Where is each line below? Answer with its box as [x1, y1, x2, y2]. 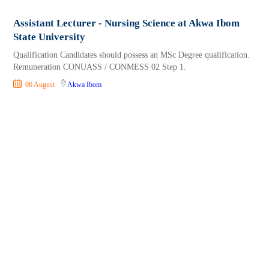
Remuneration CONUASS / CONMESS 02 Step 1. [13, 62, 187, 72]
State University [13, 31, 86, 43]
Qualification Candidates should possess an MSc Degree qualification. [13, 50, 250, 60]
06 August [25, 80, 57, 89]
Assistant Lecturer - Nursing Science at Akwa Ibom [13, 17, 240, 29]
